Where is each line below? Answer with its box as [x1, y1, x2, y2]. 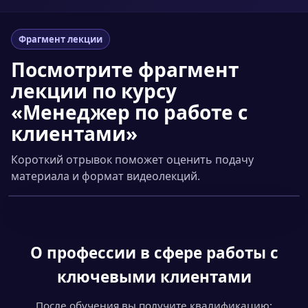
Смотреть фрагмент [51, 220, 151, 232]
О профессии [30, 242, 136, 263]
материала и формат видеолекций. [11, 168, 200, 184]
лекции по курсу [11, 78, 177, 104]
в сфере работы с [135, 242, 278, 263]
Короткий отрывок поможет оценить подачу [11, 152, 254, 167]
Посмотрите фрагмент [11, 56, 239, 82]
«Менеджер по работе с [11, 99, 247, 125]
